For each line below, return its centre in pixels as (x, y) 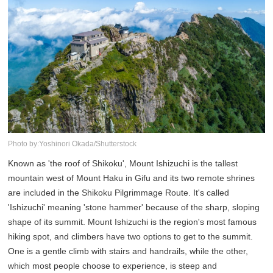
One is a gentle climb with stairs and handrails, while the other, (128, 251)
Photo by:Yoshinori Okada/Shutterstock (73, 144)
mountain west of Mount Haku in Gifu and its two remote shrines (132, 178)
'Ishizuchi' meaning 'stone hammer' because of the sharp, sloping (134, 207)
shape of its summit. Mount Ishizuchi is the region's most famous (133, 222)
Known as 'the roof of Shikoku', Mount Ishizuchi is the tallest (123, 163)
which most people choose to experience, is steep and (113, 265)
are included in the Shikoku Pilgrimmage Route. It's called (119, 192)
